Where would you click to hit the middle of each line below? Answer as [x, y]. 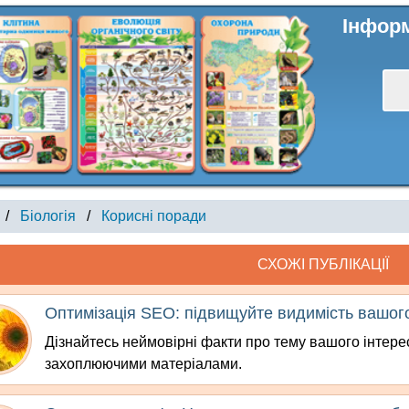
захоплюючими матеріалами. [144, 364]
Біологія [48, 216]
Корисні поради [154, 216]
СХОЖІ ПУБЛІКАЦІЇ [323, 265]
